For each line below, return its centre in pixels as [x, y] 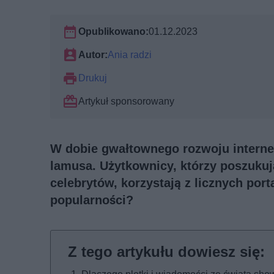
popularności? [92, 200]
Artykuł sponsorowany [126, 101]
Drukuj [93, 78]
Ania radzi [130, 54]
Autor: [93, 54]
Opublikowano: [113, 31]
